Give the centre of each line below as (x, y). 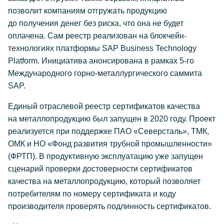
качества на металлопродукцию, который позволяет (104, 181)
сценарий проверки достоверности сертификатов (100, 169)
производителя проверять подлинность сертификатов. (109, 206)
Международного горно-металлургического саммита (105, 73)
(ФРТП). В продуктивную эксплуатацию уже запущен (105, 156)
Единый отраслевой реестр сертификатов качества (104, 106)
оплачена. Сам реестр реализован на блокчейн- (97, 36)
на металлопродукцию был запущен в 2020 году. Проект (112, 119)
